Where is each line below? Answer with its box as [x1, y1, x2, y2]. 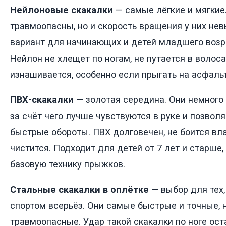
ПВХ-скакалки [10, 94, 74, 105]
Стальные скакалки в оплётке [10, 184, 149, 195]
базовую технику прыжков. [10, 159, 125, 170]
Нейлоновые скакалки [10, 4, 113, 15]
